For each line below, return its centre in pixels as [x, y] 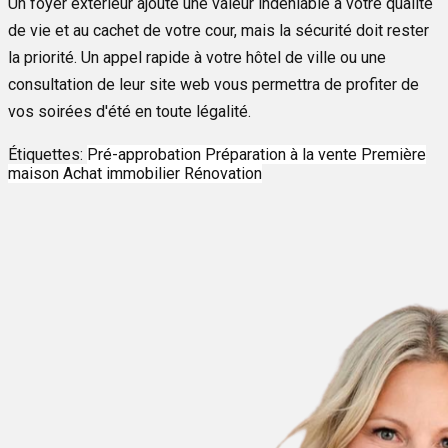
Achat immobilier [123, 173]
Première [393, 154]
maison [35, 173]
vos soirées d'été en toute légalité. [129, 111]
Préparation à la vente [283, 154]
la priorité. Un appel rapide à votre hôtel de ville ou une [197, 57]
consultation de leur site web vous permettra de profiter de [213, 84]
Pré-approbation [146, 154]
